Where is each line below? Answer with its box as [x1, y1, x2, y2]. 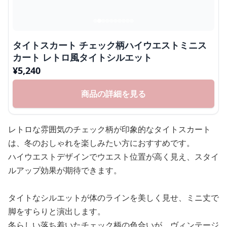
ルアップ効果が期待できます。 [8, 165, 122, 176]
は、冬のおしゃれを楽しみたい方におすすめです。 [8, 137, 195, 148]
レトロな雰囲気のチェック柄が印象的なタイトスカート [8, 124, 211, 135]
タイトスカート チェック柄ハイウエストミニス [13, 39, 207, 51]
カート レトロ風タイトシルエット [13, 51, 152, 63]
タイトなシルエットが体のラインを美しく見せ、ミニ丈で [8, 192, 219, 203]
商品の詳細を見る [81, 88, 146, 99]
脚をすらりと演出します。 [8, 206, 105, 217]
